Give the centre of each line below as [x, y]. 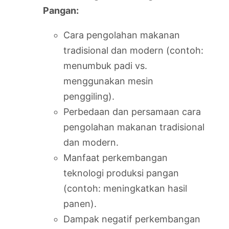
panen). [80, 204]
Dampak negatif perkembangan [132, 219]
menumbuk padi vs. [105, 66]
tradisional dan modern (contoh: [133, 50]
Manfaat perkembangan [116, 158]
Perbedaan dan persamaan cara [132, 112]
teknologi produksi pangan [121, 173]
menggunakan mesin [108, 81]
